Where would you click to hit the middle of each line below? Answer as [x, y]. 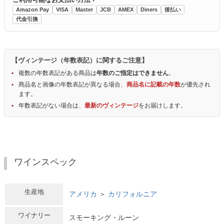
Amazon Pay [32, 10]
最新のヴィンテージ [111, 106]
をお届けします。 [162, 106]
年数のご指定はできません [132, 73]
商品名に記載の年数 [153, 85]
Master [84, 10]
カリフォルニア [132, 194]
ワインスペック [45, 162]
